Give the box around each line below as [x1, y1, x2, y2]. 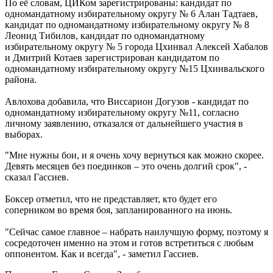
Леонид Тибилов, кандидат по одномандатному [5, 30, 205, 41]
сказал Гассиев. [5, 172, 69, 183]
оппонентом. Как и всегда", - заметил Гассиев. [5, 249, 199, 260]
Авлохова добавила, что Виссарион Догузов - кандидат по [5, 96, 249, 107]
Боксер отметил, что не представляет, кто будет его [5, 194, 217, 205]
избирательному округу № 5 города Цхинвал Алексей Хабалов [5, 41, 268, 52]
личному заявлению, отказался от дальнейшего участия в [5, 118, 243, 129]
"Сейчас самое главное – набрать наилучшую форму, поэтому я [5, 227, 268, 238]
